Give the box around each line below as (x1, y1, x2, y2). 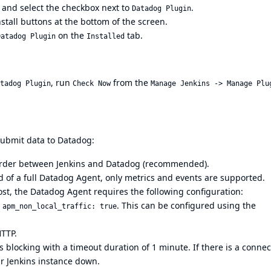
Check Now (73, 79, 111, 88)
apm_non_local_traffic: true (2, 202, 117, 211)
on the (56, 30, 87, 42)
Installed (87, 32, 125, 41)
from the (111, 77, 151, 89)
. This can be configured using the (117, 200, 256, 212)
